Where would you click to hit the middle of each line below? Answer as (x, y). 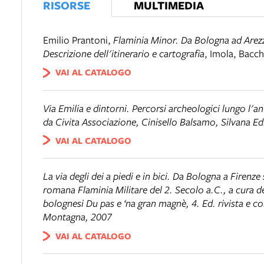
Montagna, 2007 (77, 217)
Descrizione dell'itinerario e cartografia (124, 53)
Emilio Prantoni (75, 40)
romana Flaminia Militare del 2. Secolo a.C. (133, 190)
